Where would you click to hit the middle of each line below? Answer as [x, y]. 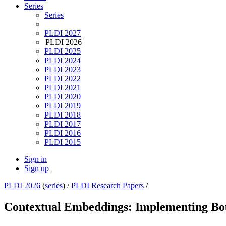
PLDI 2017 [63, 124]
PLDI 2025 [63, 51]
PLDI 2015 [63, 142]
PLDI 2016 [63, 133]
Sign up [37, 168]
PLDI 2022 [63, 79]
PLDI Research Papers [107, 186]
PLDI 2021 [63, 88]
